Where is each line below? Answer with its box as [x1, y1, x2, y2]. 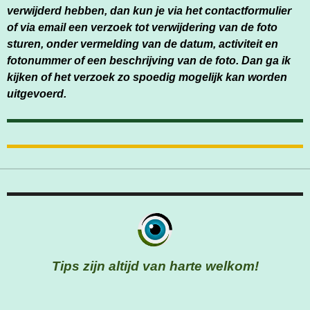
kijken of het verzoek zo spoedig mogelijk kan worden [7, 71, 287, 84]
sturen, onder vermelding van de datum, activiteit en [7, 37, 278, 51]
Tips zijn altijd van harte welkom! [51, 258, 259, 273]
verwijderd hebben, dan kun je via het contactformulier [7, 4, 291, 17]
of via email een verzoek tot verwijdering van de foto [7, 21, 277, 34]
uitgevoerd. [7, 87, 66, 100]
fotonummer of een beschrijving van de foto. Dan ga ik [7, 54, 291, 67]
